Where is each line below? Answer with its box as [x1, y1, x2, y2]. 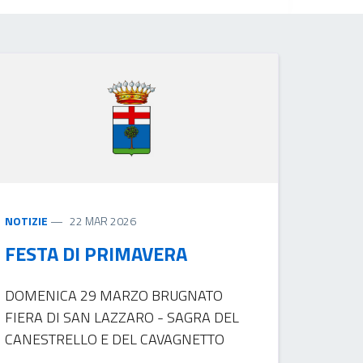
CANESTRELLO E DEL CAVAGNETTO [5, 327, 225, 350]
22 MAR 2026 [70, 211, 137, 229]
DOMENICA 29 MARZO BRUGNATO [5, 284, 224, 306]
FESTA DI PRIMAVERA [5, 238, 188, 268]
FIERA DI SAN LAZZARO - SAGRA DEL [5, 305, 240, 328]
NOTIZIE [5, 211, 49, 229]
